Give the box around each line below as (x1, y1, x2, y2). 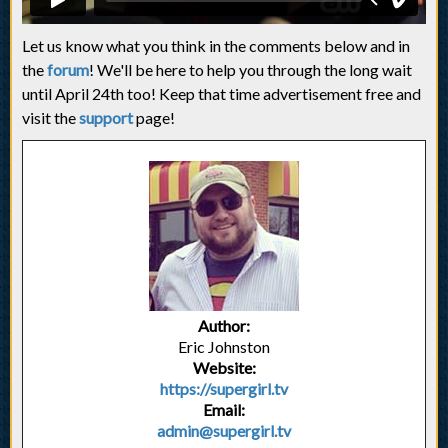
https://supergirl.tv (160, 379, 288, 399)
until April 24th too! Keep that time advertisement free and (22, 84, 421, 104)
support (79, 108, 133, 128)
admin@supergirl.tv (157, 421, 291, 441)
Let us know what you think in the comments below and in (22, 36, 410, 56)
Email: (203, 400, 245, 420)
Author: (198, 316, 250, 336)
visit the (22, 108, 79, 128)
